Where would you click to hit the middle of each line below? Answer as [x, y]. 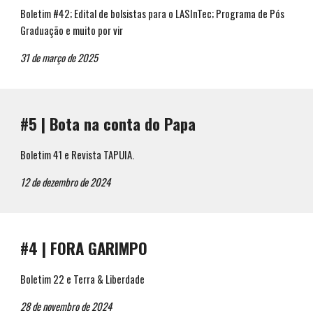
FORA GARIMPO [99, 248]
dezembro [61, 182]
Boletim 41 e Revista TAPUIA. [78, 155]
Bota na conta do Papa [123, 124]
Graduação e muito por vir [72, 30]
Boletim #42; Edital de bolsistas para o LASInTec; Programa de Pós [153, 14]
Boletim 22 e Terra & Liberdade [83, 279]
